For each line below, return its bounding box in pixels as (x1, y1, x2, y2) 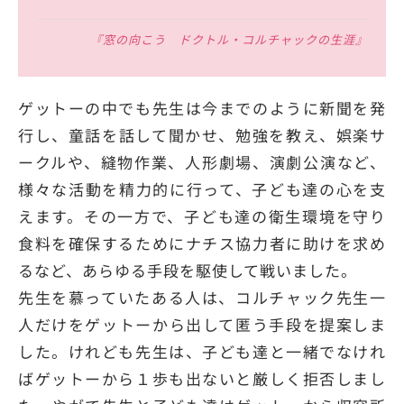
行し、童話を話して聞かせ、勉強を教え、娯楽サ (18, 124, 386, 147)
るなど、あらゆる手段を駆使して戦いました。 (18, 259, 357, 282)
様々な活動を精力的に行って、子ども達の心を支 (18, 178, 386, 201)
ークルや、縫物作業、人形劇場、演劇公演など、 (18, 151, 386, 174)
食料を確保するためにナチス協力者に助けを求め (18, 232, 386, 255)
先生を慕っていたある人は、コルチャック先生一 (18, 286, 386, 309)
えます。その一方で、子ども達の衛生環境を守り (18, 205, 386, 228)
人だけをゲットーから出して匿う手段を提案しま (18, 313, 386, 336)
